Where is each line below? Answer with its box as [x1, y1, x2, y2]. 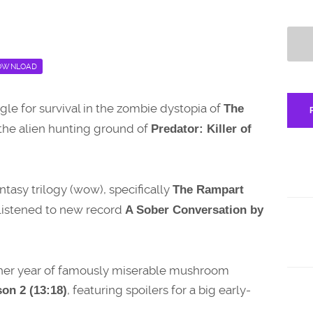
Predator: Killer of [151, 122, 252, 136]
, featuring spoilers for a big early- [67, 283, 251, 298]
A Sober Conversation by [125, 203, 263, 217]
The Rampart [173, 183, 244, 197]
